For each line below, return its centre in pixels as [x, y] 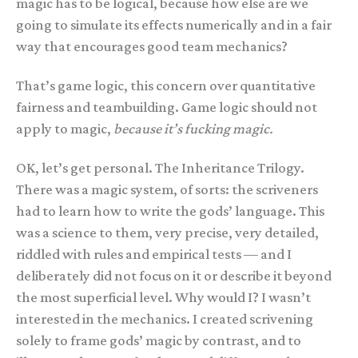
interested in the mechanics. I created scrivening [165, 319]
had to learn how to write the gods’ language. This [170, 211]
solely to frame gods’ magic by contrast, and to [159, 341]
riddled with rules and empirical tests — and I [154, 255]
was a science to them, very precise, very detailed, [167, 233]
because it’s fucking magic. [193, 129]
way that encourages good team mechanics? [152, 47]
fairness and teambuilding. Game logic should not [167, 107]
